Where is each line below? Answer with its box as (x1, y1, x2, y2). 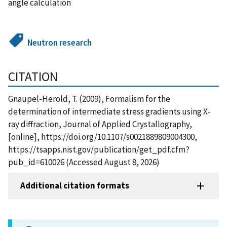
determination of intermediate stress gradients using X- (8, 105, 211, 117)
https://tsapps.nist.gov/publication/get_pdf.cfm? (8, 143, 190, 155)
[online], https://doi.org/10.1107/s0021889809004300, (8, 131, 197, 142)
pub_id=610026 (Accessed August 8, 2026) (8, 156, 160, 168)
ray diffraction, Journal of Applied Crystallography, (8, 118, 192, 130)
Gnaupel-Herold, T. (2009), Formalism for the (8, 93, 170, 104)
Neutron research (27, 36, 92, 48)
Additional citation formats (20, 180, 129, 192)
